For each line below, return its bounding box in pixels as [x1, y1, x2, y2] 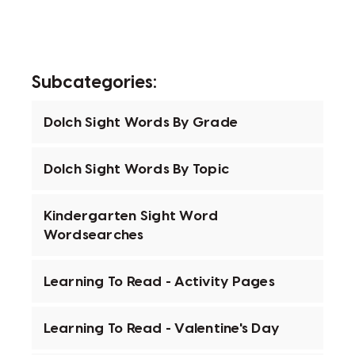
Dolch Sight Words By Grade [43, 115, 239, 130]
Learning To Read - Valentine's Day [43, 321, 280, 336]
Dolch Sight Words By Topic [43, 162, 230, 177]
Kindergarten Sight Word [43, 208, 219, 223]
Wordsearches [43, 227, 144, 242]
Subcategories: [31, 73, 157, 93]
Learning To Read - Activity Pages [43, 274, 275, 289]
